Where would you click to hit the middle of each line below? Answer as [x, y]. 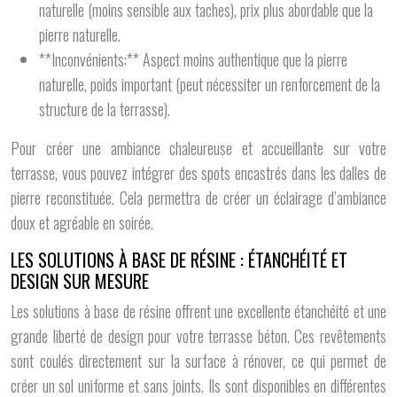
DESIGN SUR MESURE [80, 281]
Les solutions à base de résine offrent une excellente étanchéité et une [198, 311]
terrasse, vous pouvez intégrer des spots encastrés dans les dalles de [198, 173]
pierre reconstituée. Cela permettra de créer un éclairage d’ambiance [198, 198]
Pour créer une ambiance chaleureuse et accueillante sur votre [198, 148]
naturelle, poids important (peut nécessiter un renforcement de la [210, 84]
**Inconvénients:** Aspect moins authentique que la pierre [193, 59]
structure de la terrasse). [105, 109]
